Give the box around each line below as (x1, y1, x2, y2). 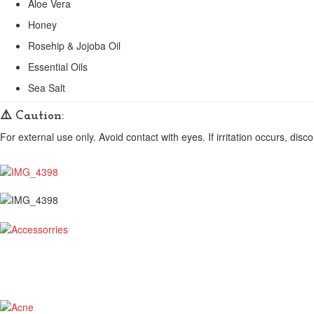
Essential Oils (28, 60, 88, 74)
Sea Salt (28, 81, 65, 95)
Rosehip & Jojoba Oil (28, 39, 121, 53)
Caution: (15, 109, 64, 123)
